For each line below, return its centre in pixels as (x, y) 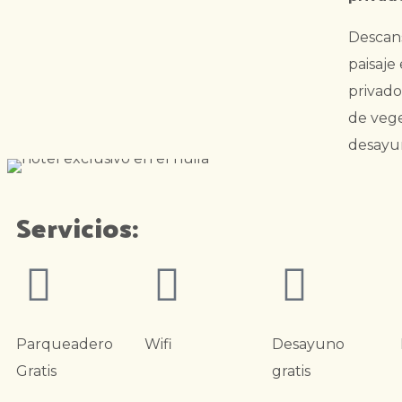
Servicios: (77, 226)
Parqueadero (65, 344)
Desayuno (308, 344)
